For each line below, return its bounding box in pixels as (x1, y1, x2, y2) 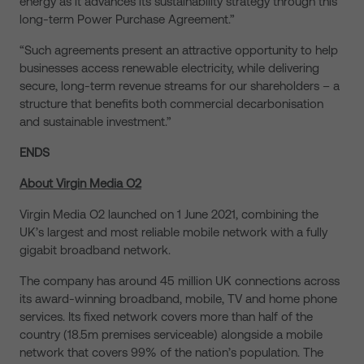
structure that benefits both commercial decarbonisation (19, 97, 323, 110)
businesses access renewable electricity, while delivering (19, 61, 319, 75)
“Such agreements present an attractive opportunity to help (19, 43, 338, 57)
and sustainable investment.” (19, 115, 171, 128)
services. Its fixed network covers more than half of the (19, 310, 313, 323)
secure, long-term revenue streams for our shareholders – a (19, 79, 340, 93)
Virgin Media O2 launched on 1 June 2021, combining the (19, 207, 318, 221)
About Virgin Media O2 (19, 176, 141, 190)
